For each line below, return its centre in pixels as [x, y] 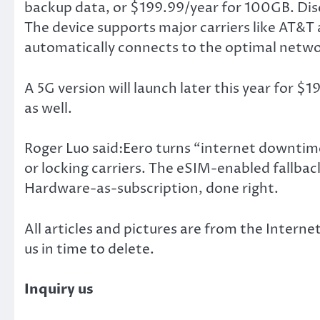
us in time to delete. [89, 249]
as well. [48, 108]
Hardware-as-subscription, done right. [151, 189]
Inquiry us [59, 290]
